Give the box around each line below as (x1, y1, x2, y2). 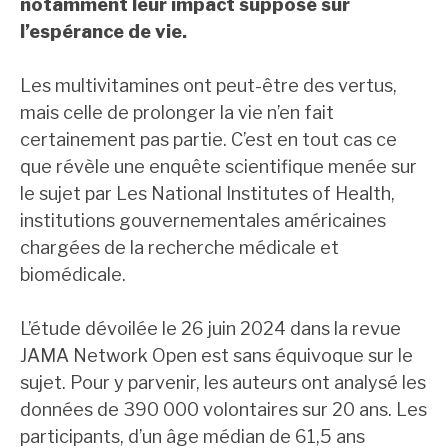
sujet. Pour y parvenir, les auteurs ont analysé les (20, 372, 426, 394)
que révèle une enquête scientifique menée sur (20, 156, 417, 178)
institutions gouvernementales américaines (20, 210, 386, 232)
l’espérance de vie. (20, 21, 187, 43)
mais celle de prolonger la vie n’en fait (20, 102, 334, 124)
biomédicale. (20, 264, 126, 286)
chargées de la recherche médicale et (20, 237, 339, 259)
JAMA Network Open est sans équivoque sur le (20, 345, 413, 367)
